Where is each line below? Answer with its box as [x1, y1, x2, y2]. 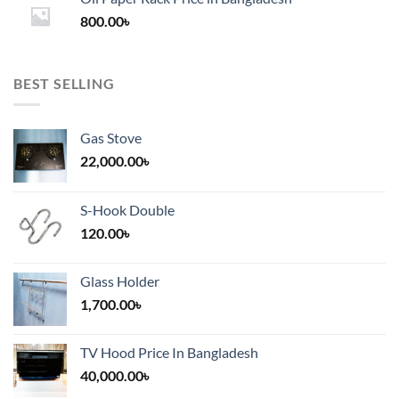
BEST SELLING [13, 74, 115, 92]
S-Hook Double [80, 201, 175, 219]
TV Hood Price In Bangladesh [80, 344, 258, 362]
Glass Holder [80, 273, 159, 290]
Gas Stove [80, 129, 142, 147]
